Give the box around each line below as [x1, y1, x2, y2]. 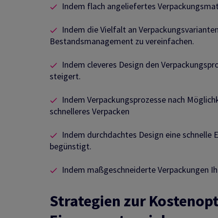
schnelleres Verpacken [50, 106, 129, 117]
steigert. [50, 71, 81, 82]
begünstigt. [50, 141, 91, 152]
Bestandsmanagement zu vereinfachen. [50, 36, 194, 47]
